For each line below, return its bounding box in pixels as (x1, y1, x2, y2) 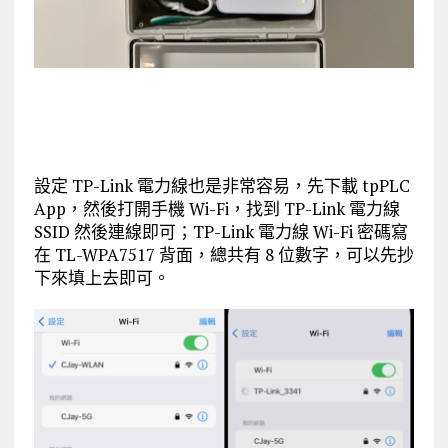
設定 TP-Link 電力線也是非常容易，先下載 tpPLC (33, 173, 410, 197)
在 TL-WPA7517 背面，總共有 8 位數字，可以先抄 (33, 242, 414, 266)
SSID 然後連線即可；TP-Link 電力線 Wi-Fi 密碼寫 (33, 219, 408, 243)
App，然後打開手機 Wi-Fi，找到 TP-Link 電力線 (33, 196, 400, 220)
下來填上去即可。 (33, 265, 170, 289)
